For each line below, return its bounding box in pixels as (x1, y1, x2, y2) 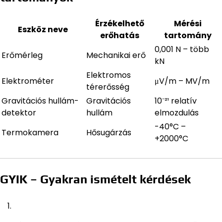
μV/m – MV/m (155, 75, 210, 87)
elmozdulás (155, 107, 199, 118)
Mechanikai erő (86, 49, 146, 61)
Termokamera (1, 126, 58, 138)
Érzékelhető (95, 17, 144, 29)
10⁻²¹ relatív (155, 95, 197, 107)
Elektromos (86, 69, 131, 81)
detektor (1, 107, 36, 118)
